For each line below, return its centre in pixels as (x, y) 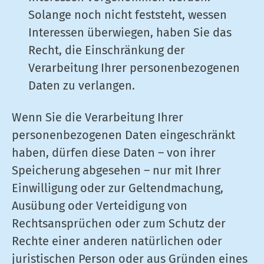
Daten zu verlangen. (82, 85)
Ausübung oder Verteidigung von (100, 206)
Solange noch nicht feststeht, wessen (128, 15)
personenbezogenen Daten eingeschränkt (123, 135)
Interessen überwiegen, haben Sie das (130, 32)
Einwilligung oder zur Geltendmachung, (118, 188)
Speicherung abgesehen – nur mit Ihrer (116, 170)
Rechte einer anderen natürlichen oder (117, 241)
